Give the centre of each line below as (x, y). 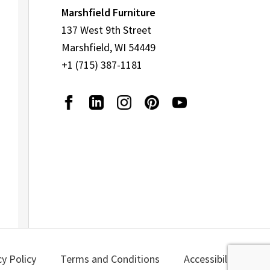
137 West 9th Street (107, 30)
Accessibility (211, 259)
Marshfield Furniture (109, 13)
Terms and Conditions (110, 259)
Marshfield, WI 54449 (109, 48)
